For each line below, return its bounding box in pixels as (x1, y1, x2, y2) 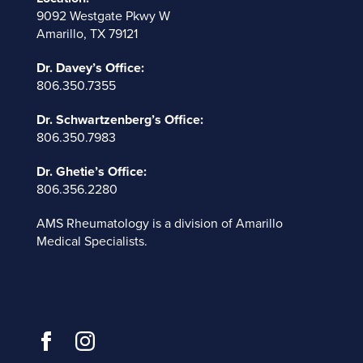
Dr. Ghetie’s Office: (36, 163, 147, 180)
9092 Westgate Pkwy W (36, 7, 170, 24)
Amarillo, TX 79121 (36, 25, 138, 42)
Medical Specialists (36, 233, 144, 250)
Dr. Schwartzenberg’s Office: (36, 111, 203, 128)
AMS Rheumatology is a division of (36, 215, 236, 232)
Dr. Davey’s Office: (36, 59, 144, 76)
